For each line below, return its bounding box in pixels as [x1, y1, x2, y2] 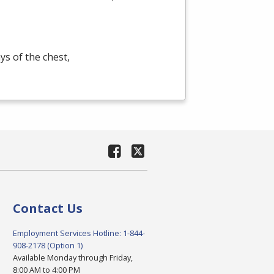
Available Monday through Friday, [12, 252, 133, 264]
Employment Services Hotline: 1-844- [12, 228, 145, 239]
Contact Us [12, 200, 83, 217]
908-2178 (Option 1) [12, 240, 83, 251]
